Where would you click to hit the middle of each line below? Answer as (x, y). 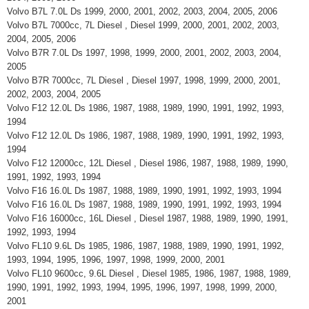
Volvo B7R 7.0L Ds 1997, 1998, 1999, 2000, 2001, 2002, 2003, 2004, (144, 53)
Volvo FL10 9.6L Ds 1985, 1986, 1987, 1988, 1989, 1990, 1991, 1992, (146, 246)
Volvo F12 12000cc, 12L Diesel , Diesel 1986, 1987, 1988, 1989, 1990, (148, 163)
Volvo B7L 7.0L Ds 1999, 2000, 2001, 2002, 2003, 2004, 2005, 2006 (145, 11)
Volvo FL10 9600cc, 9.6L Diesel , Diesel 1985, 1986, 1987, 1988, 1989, (149, 273)
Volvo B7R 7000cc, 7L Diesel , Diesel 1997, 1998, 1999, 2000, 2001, (144, 80)
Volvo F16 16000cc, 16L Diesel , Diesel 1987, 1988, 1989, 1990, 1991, (148, 218)
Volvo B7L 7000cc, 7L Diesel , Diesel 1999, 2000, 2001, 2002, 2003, (143, 25)
